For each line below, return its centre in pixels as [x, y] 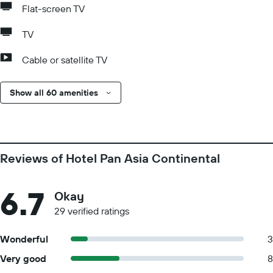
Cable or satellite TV [65, 60]
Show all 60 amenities [54, 93]
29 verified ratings [92, 211]
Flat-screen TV [53, 9]
